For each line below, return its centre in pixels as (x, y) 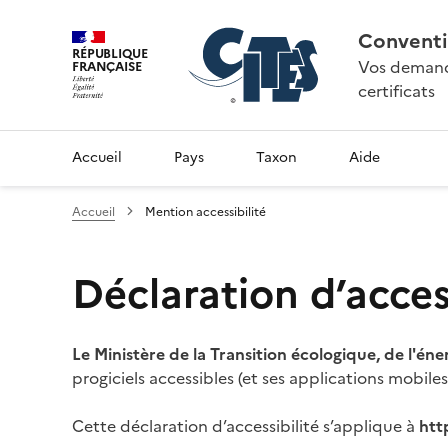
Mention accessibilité (205, 211)
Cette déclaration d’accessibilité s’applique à (245, 425)
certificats (396, 90)
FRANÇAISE (107, 66)
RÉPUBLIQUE (110, 53)
